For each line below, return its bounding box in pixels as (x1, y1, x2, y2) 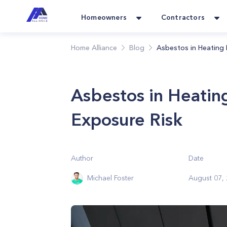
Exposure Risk (71, 109, 182, 130)
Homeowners (81, 13, 127, 22)
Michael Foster (87, 173, 134, 183)
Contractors (161, 13, 205, 22)
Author (71, 153, 93, 163)
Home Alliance (71, 43, 117, 52)
